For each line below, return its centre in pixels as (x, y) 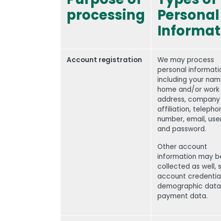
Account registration (104, 60)
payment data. (183, 196)
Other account (182, 147)
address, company (189, 99)
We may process (186, 60)
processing (106, 15)
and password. (182, 129)
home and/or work (188, 90)
